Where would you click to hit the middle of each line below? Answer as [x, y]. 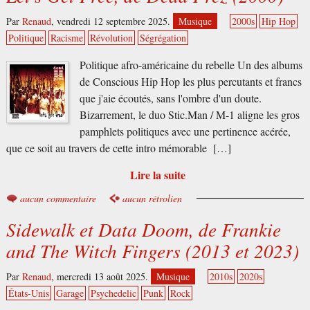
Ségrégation [163, 38]
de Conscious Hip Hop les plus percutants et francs [190, 82]
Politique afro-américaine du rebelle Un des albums [191, 65]
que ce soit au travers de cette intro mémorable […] [118, 148]
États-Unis [28, 293]
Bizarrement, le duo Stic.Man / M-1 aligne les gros [189, 115]
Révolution [111, 38]
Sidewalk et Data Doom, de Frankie [143, 229]
